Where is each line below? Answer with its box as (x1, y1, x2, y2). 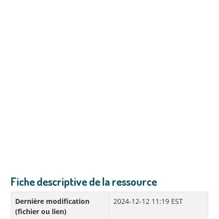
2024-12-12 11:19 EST (113, 197, 183, 206)
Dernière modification (15, 197, 89, 206)
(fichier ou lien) (15, 207, 66, 217)
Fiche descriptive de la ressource (11, 175, 157, 189)
